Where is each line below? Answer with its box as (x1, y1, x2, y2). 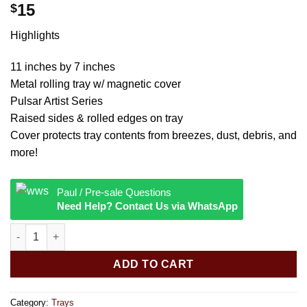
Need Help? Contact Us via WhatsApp (57, 199, 238, 212)
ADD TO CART (113, 258, 194, 270)
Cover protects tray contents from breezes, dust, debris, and (10, 130, 297, 142)
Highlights (10, 29, 60, 42)
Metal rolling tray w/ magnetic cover (10, 78, 181, 90)
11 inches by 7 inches (10, 61, 115, 73)
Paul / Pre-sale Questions (57, 186, 171, 198)
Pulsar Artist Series (10, 95, 103, 108)
